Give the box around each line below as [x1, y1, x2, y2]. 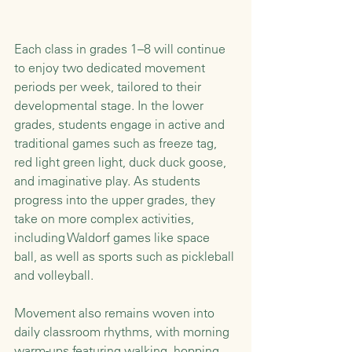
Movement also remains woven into [14, 305, 218, 321]
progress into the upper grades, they [14, 192, 218, 208]
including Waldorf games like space [14, 229, 213, 246]
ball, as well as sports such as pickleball [14, 248, 237, 265]
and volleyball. [14, 267, 93, 284]
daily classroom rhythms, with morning [14, 324, 233, 340]
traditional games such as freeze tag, [14, 135, 220, 152]
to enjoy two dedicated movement [14, 60, 208, 76]
